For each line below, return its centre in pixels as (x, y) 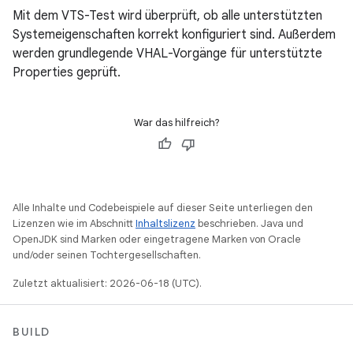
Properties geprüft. (67, 72)
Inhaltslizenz (165, 223)
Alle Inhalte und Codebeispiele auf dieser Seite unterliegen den (163, 208)
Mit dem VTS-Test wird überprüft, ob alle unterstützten (167, 16)
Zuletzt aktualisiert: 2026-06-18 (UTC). (107, 283)
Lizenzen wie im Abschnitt (74, 223)
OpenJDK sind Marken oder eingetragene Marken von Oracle (157, 239)
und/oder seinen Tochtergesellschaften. (107, 255)
